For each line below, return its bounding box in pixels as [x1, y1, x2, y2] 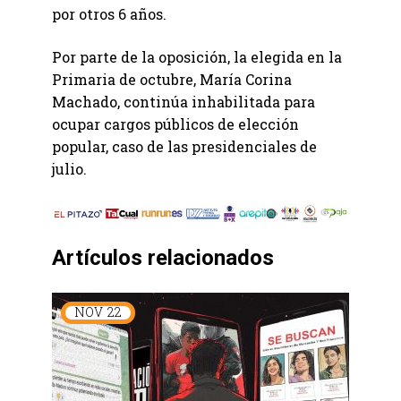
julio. [52, 159, 87, 179]
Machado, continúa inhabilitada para [52, 92, 315, 112]
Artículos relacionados [52, 244, 274, 270]
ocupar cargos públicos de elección [52, 115, 299, 134]
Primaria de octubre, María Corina [52, 70, 292, 90]
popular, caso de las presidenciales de [52, 137, 317, 157]
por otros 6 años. [52, 4, 166, 24]
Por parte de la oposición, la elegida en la [52, 47, 342, 67]
